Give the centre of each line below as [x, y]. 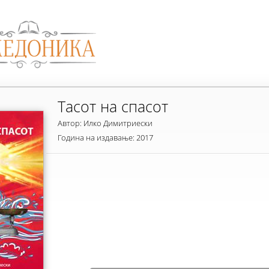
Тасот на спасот [113, 107]
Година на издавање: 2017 [105, 138]
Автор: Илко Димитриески [105, 123]
